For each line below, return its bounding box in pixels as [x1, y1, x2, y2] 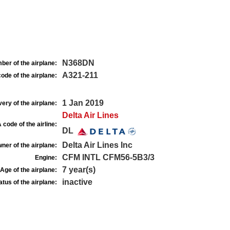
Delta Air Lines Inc [62, 141, 132, 149]
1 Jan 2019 [62, 99, 104, 107]
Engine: [34, 154, 57, 161]
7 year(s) [62, 165, 95, 174]
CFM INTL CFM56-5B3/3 [62, 153, 155, 162]
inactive [62, 178, 92, 186]
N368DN [62, 59, 94, 67]
